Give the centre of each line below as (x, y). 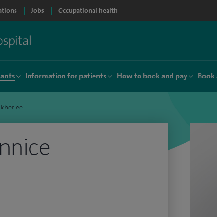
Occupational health (88, 10)
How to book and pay (152, 76)
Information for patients (66, 76)
